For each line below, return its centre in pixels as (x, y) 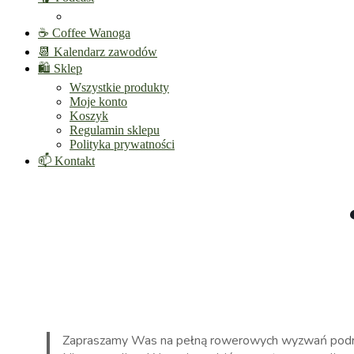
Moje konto (98, 102)
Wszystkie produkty (119, 87)
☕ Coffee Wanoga (84, 33)
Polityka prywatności (122, 144)
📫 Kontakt (66, 161)
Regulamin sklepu (115, 130)
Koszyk (89, 116)
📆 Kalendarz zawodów (98, 52)
